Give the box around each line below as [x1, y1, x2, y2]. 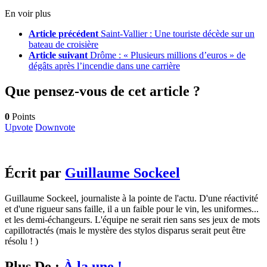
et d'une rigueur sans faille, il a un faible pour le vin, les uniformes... [5, 203, 259, 214]
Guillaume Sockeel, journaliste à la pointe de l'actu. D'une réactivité [5, 193, 258, 203]
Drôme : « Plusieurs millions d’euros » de [90, 50, 246, 61]
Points [10, 111, 35, 122]
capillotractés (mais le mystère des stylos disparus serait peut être [5, 225, 246, 235]
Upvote [5, 122, 33, 132]
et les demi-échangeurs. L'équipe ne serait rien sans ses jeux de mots [5, 214, 260, 225]
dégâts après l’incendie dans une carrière [29, 61, 180, 72]
